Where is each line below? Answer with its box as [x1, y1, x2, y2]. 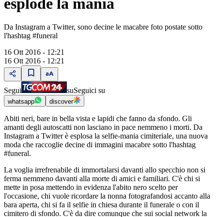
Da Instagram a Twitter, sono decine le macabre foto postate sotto [4, 23, 202, 31]
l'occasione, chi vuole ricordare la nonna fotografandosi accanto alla [4, 192, 210, 201]
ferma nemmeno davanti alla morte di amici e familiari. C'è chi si [4, 174, 200, 183]
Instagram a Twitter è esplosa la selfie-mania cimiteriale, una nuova [4, 132, 208, 140]
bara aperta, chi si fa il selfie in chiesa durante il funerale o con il [4, 201, 199, 209]
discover [49, 98, 73, 106]
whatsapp [8, 98, 34, 106]
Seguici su [74, 86, 105, 95]
